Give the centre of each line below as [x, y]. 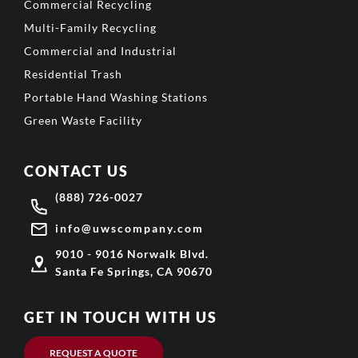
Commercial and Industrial [100, 51]
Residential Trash [73, 74]
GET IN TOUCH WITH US [121, 318]
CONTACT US [76, 171]
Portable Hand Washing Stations [116, 97]
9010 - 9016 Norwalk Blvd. [131, 254]
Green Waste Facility [83, 121]
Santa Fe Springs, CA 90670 [133, 272]
